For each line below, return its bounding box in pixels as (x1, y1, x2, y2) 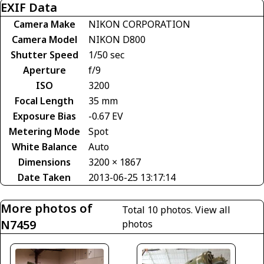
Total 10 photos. (122, 203, 196, 217)
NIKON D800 (88, 33, 146, 47)
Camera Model (11, 33, 77, 47)
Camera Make (13, 18, 75, 31)
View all (195, 203, 231, 217)
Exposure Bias (12, 110, 76, 123)
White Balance (11, 140, 77, 154)
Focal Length (15, 94, 74, 108)
